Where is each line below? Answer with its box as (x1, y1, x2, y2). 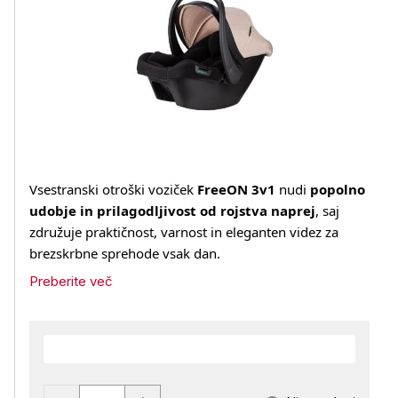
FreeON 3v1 (197, 180, 275, 198)
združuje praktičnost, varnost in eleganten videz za (29, 223, 338, 241)
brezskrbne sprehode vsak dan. (29, 244, 220, 262)
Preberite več (29, 273, 113, 290)
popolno (310, 180, 365, 198)
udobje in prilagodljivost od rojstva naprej (29, 202, 315, 219)
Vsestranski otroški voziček (29, 180, 197, 198)
